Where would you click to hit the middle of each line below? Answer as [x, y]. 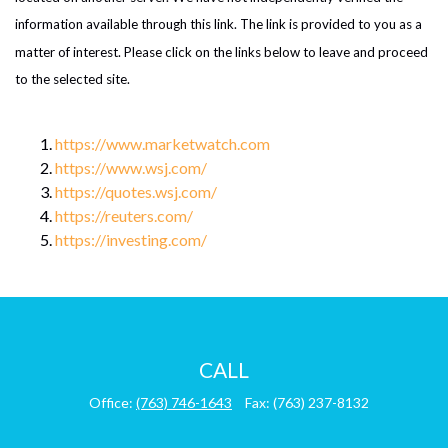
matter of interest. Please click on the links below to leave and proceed [221, 51]
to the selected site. [72, 78]
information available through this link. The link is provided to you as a [218, 24]
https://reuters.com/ [124, 216]
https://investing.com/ [131, 240]
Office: [112, 403]
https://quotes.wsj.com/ [136, 192]
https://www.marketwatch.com [162, 144]
